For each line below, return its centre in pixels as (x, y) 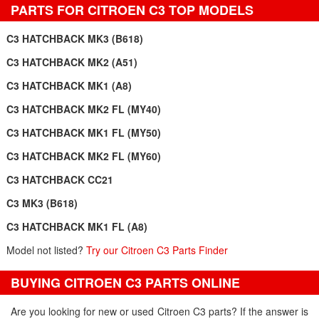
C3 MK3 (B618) (42, 203)
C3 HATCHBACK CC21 (59, 179)
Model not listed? (46, 250)
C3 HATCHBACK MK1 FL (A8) (77, 226)
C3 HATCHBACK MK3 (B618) (74, 38)
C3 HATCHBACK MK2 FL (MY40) (83, 109)
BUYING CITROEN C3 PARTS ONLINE (125, 283)
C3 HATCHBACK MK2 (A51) (72, 62)
